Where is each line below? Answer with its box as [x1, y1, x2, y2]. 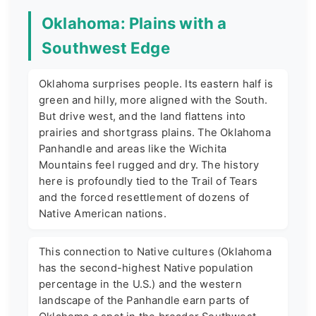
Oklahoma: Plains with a [42, 14, 227, 33]
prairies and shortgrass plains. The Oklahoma [39, 126, 271, 139]
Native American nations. [39, 207, 166, 220]
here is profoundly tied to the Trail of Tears [39, 174, 257, 188]
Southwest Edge [42, 39, 170, 58]
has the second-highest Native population [39, 261, 253, 274]
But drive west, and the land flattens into [39, 109, 246, 123]
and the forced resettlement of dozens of [39, 190, 249, 204]
